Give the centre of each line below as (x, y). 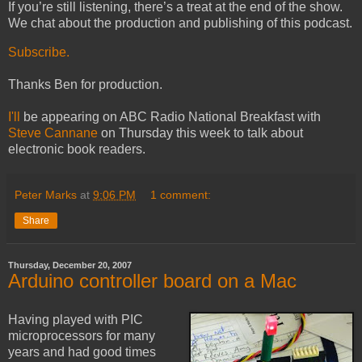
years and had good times (82, 351)
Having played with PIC (76, 319)
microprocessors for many (82, 335)
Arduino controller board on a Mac (152, 281)
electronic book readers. (77, 149)
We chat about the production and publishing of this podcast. (180, 23)
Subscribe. (39, 53)
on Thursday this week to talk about (200, 133)
